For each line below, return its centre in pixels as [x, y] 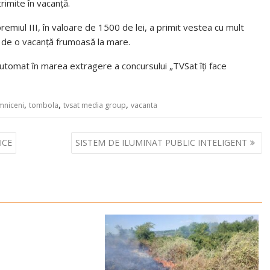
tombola [44, 105]
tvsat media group [95, 105]
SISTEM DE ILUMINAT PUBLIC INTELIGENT [161, 142]
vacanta [144, 105]
